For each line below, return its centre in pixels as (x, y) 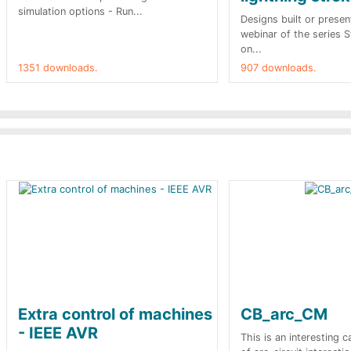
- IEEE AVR (58, 333)
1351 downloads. (58, 68)
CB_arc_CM (284, 314)
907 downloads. (279, 68)
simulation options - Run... (80, 11)
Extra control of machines (115, 314)
